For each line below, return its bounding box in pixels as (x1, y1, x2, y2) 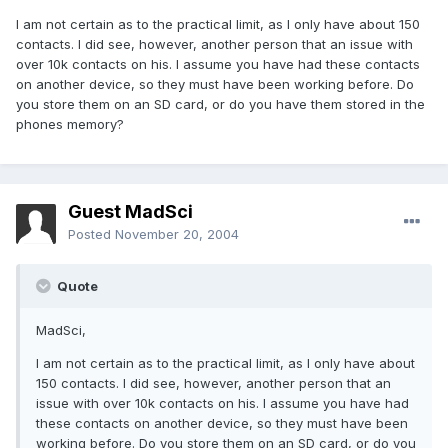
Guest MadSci (68, 201, 193, 223)
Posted (68, 226, 115, 243)
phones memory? (16, 116, 124, 133)
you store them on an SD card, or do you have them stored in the (16, 96, 425, 113)
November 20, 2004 (115, 226, 239, 243)
